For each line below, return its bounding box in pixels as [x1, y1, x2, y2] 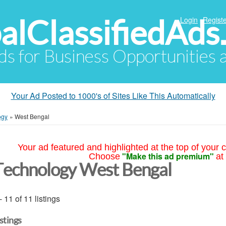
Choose [88, 151, 120, 161]
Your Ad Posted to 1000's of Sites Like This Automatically [11, 90, 215, 101]
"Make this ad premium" [122, 150, 214, 162]
